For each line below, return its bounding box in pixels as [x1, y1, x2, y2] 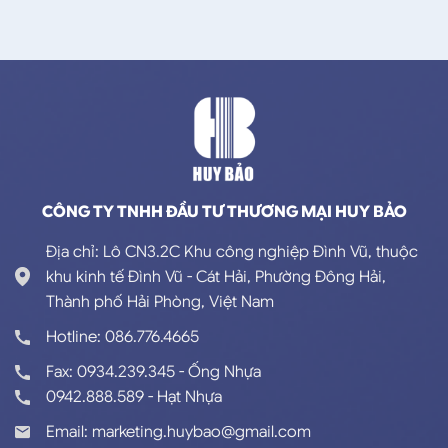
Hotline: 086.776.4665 [46, 326, 199, 347]
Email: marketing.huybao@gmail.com [46, 421, 311, 442]
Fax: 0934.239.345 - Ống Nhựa [46, 361, 261, 382]
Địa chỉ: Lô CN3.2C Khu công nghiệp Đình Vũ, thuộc [46, 241, 418, 262]
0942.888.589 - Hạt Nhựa [46, 386, 222, 407]
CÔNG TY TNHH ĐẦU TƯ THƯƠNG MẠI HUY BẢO [41, 201, 407, 222]
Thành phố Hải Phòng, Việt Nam [46, 291, 274, 312]
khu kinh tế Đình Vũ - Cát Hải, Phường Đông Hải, [46, 266, 386, 287]
